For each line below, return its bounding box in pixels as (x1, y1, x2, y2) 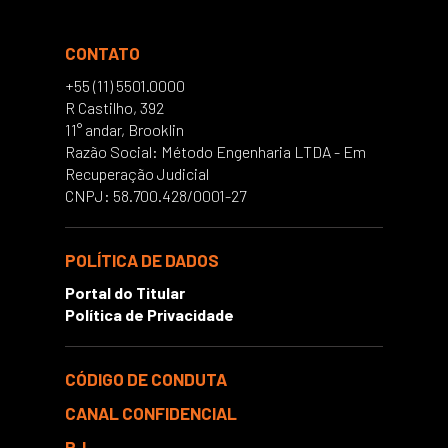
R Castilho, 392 (65, 98, 164, 117)
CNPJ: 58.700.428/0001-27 (65, 186, 246, 205)
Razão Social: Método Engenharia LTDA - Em (65, 142, 366, 161)
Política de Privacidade (65, 305, 234, 324)
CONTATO (65, 43, 140, 63)
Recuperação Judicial (65, 164, 209, 183)
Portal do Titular (65, 283, 185, 302)
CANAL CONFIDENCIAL (65, 403, 237, 423)
